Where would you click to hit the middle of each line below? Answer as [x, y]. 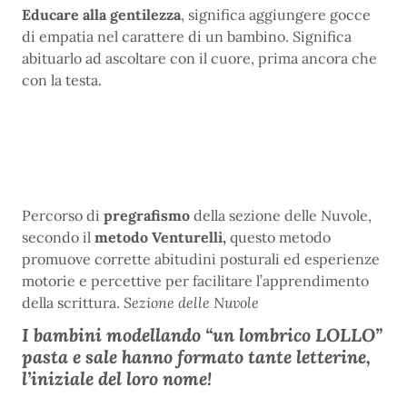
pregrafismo [145, 215]
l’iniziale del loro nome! [117, 378]
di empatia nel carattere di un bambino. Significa [187, 36]
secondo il [58, 237]
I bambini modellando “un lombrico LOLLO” [202, 335]
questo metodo [280, 237]
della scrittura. [73, 303]
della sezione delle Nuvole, [281, 215]
